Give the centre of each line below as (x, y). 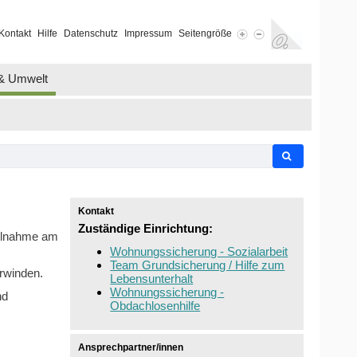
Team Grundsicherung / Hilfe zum (198, 265)
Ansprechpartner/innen (131, 348)
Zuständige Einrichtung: (146, 229)
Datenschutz (90, 34)
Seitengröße (205, 34)
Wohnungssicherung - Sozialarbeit (199, 252)
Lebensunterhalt (152, 279)
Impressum (148, 34)
